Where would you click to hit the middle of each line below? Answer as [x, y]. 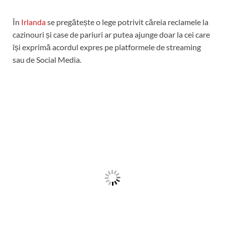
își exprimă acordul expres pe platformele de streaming [107, 47]
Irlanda [33, 22]
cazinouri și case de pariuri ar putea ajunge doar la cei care [111, 35]
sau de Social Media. [47, 60]
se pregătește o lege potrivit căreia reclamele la [127, 22]
